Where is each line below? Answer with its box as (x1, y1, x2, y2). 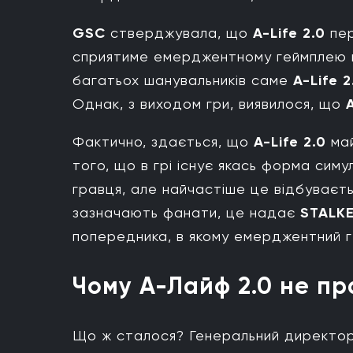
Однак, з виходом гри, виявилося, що (72, 95, 341, 112)
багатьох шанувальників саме (72, 71, 293, 88)
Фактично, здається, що (72, 132, 254, 150)
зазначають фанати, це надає (72, 203, 300, 221)
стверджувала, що (106, 24, 253, 41)
